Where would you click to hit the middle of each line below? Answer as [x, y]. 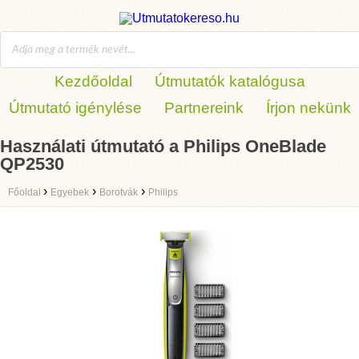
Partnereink [204, 108]
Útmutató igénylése [75, 108]
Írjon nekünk [308, 108]
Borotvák [119, 192]
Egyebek [70, 192]
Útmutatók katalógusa [230, 81]
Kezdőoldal [93, 81]
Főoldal [26, 192]
